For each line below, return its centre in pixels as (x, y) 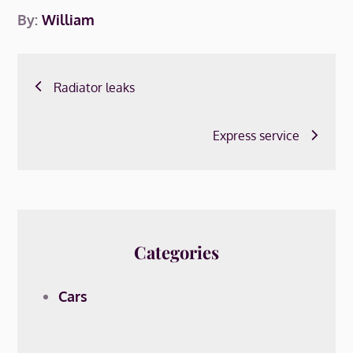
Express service (256, 136)
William (69, 20)
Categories (176, 252)
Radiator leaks (95, 87)
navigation (95, 117)
